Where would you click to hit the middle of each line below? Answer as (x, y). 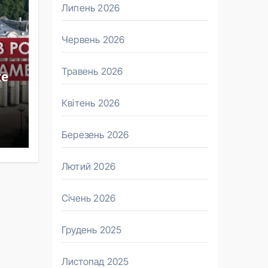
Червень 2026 (93, 39)
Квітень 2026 (91, 103)
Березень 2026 (95, 135)
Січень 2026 (89, 198)
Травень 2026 (92, 71)
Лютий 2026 (89, 166)
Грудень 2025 (92, 230)
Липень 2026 (91, 8)
